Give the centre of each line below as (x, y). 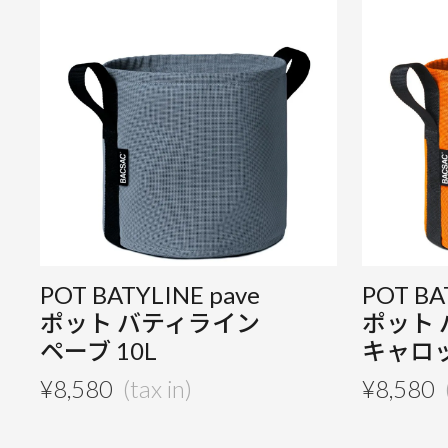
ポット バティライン (150, 323)
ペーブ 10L (99, 351)
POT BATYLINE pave (150, 295)
